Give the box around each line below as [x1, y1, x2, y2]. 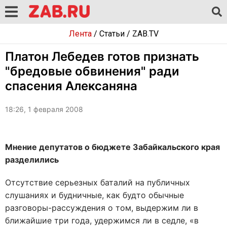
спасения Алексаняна [5, 79, 137, 93]
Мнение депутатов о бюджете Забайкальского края [5, 142, 220, 152]
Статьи [99, 29, 125, 39]
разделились [5, 155, 59, 165]
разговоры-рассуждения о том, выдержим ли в [5, 203, 198, 213]
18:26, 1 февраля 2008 [5, 105, 83, 113]
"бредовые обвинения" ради [5, 64, 179, 79]
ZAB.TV [132, 29, 159, 39]
